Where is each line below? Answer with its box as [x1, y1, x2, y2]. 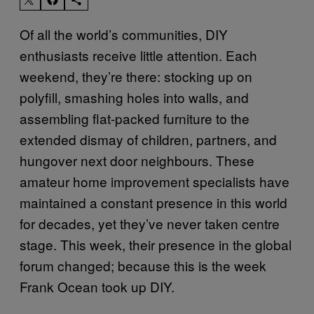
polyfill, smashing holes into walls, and [20, 87, 249, 107]
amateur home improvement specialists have [20, 171, 289, 191]
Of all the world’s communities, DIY [20, 24, 228, 43]
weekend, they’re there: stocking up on [20, 66, 252, 86]
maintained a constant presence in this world [20, 192, 287, 212]
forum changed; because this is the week [20, 255, 266, 275]
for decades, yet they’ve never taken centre [20, 213, 280, 233]
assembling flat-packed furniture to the [20, 108, 250, 128]
